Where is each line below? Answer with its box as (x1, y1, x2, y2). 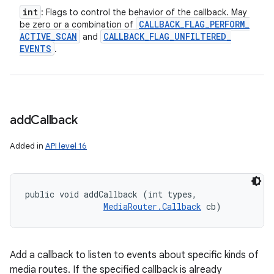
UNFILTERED (174, 31, 226, 42)
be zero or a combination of (20, 19, 136, 30)
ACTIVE (20, 31, 51, 42)
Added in (10, 141, 45, 151)
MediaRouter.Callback (103, 201, 201, 212)
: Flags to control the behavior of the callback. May (41, 7, 247, 18)
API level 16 (45, 141, 87, 151)
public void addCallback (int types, (25, 188, 202, 200)
